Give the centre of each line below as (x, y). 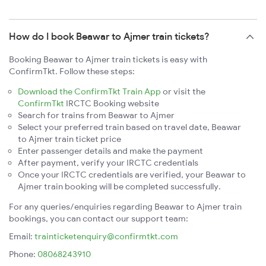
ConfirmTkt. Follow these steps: (72, 72)
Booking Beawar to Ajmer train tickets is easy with (108, 60)
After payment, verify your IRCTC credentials (108, 163)
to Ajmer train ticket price (69, 139)
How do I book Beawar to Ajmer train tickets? (109, 37)
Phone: (23, 254)
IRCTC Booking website (112, 104)
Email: (22, 237)
